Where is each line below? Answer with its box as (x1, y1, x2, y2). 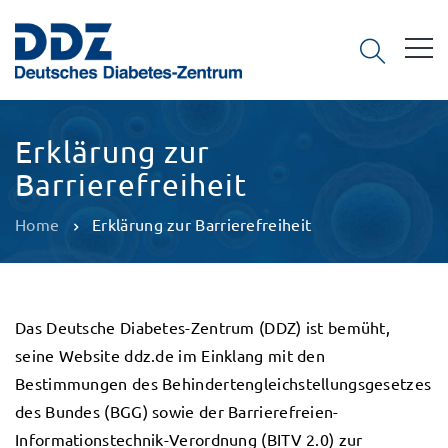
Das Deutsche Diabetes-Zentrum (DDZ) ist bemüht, (15, 317, 391, 337)
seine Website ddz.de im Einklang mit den (15, 345, 325, 365)
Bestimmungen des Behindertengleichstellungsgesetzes (15, 373, 432, 393)
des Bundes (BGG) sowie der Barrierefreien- (15, 401, 339, 421)
